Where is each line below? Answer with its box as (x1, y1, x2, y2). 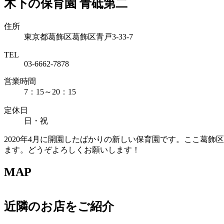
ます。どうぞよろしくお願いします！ (4, 145, 140, 154)
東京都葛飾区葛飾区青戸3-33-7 (24, 32, 133, 41)
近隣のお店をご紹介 (4, 200, 114, 213)
